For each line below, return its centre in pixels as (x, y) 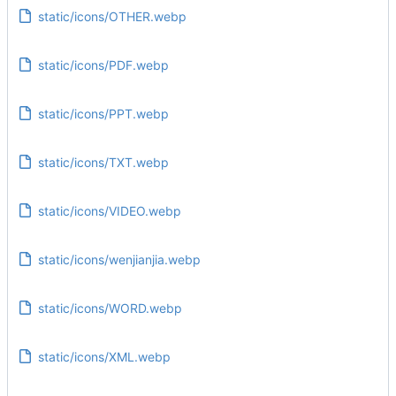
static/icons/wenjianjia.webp (119, 259)
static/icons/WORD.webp (110, 308)
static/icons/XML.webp (104, 356)
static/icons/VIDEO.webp (109, 210)
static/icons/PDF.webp (103, 65)
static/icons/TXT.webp (103, 162)
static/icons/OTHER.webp (112, 16)
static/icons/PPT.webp (103, 113)
